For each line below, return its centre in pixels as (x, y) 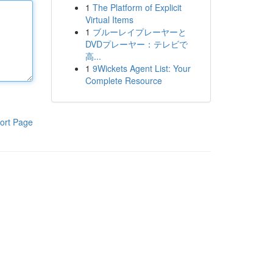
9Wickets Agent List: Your (141, 68)
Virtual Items (109, 19)
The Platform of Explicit (137, 7)
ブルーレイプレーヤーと (139, 32)
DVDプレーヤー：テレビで (136, 44)
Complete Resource (123, 80)
